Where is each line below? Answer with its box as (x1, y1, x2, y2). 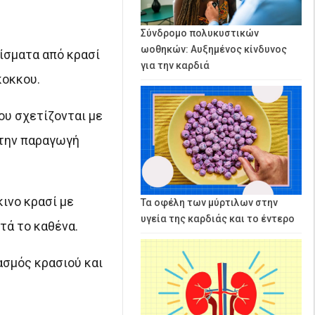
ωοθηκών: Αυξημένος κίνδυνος (141, 44, 287, 56)
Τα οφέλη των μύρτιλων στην (141, 196, 278, 208)
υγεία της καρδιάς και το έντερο (141, 212, 295, 224)
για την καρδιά (141, 60, 210, 72)
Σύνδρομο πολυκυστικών (141, 27, 259, 39)
